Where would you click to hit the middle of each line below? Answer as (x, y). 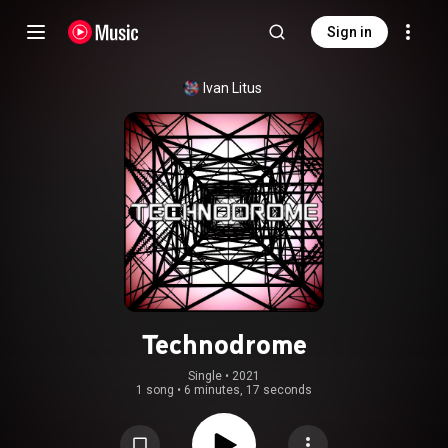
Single (205, 376)
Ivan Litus (232, 88)
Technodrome (224, 344)
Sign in (349, 32)
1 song (155, 390)
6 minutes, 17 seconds (248, 390)
